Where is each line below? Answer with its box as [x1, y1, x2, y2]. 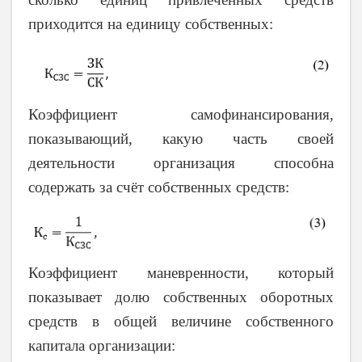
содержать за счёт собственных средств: [28, 179, 289, 196]
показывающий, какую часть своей [28, 130, 334, 148]
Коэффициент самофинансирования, [28, 106, 334, 124]
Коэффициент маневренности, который [28, 264, 334, 282]
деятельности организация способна [28, 154, 334, 172]
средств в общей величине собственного [28, 313, 334, 330]
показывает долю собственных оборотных [28, 288, 334, 306]
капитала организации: [28, 337, 175, 355]
